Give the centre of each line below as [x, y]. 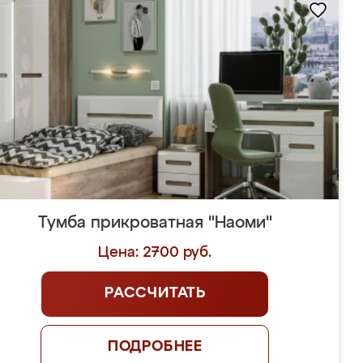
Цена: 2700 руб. [155, 253]
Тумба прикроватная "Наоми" [155, 223]
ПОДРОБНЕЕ [155, 347]
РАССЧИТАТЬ [155, 293]
